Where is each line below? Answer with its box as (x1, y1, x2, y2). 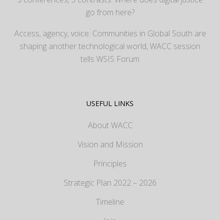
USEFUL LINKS (86, 99, 134, 108)
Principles (93, 158, 127, 169)
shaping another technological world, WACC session (20, 41, 200, 52)
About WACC (87, 120, 133, 131)
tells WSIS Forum (81, 54, 139, 64)
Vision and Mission (77, 139, 143, 150)
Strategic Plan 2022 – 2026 (63, 177, 157, 188)
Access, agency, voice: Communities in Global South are (14, 28, 206, 39)
